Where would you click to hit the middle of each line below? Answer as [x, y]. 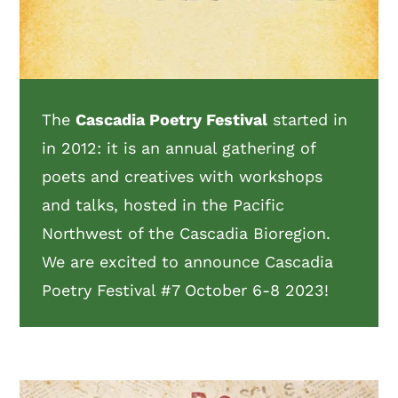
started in [308, 120]
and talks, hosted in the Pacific [163, 205]
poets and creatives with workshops [183, 177]
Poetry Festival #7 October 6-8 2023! [186, 291]
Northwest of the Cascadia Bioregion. [187, 234]
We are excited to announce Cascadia [188, 262]
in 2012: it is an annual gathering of [179, 148]
